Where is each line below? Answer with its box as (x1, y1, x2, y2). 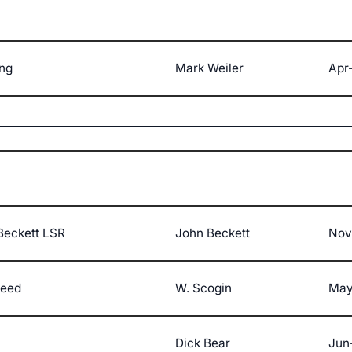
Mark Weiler (175, 60, 244, 76)
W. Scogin (175, 280, 232, 296)
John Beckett (175, 225, 250, 241)
